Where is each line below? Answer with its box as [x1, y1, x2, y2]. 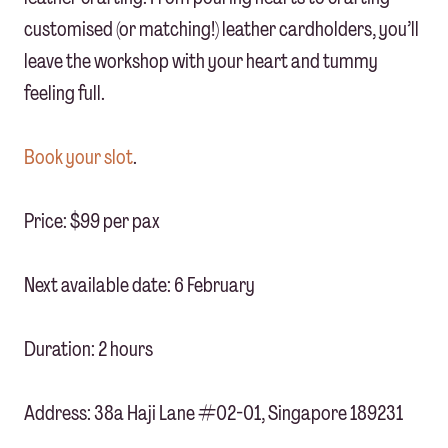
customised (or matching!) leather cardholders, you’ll [24, 16, 419, 43]
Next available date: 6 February [24, 272, 255, 299]
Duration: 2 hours [24, 336, 153, 363]
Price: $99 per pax [24, 208, 160, 235]
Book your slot [24, 144, 133, 171]
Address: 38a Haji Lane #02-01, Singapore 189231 [24, 400, 403, 427]
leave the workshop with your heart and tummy [24, 48, 378, 75]
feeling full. [24, 80, 105, 107]
